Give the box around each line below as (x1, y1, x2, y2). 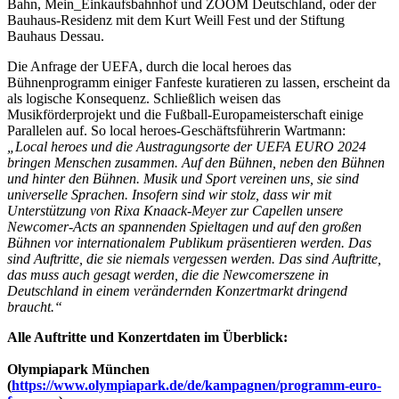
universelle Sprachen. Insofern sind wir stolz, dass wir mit (7, 187, 331, 203)
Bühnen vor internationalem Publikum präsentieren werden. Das (7, 235, 371, 251)
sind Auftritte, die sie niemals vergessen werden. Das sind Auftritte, (7, 251, 381, 267)
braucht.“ (7, 299, 62, 315)
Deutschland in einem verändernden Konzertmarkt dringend (7, 283, 347, 299)
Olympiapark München (7, 362, 150, 378)
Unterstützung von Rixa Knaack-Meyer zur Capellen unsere (7, 203, 343, 219)
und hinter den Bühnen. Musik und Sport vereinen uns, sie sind (7, 171, 359, 187)
